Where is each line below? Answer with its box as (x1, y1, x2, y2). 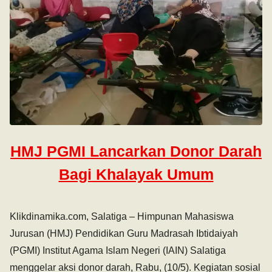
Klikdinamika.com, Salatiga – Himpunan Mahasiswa (10, 211, 234, 222)
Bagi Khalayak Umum (58, 165, 214, 183)
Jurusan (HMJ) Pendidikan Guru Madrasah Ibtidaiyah (10, 228, 238, 239)
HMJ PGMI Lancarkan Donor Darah (10, 142, 262, 160)
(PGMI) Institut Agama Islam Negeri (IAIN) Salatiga (10, 245, 226, 256)
